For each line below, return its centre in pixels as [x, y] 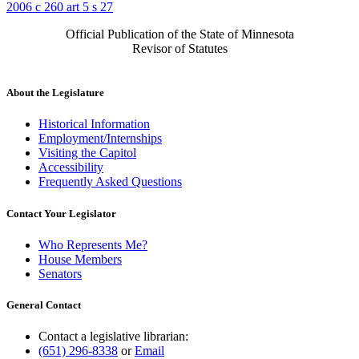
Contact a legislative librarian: [113, 337]
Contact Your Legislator [61, 213]
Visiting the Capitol [87, 153]
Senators [60, 273]
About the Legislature [55, 93]
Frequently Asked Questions [110, 182]
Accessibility [71, 167]
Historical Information [94, 124]
